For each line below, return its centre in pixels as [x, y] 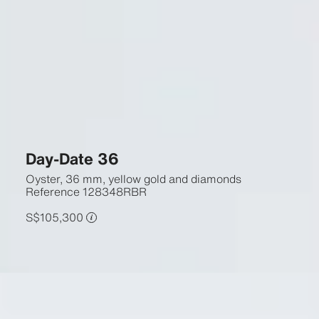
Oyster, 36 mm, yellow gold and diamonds [133, 179]
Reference [52, 192]
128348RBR [114, 192]
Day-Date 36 [72, 158]
